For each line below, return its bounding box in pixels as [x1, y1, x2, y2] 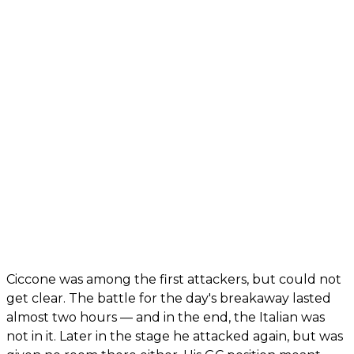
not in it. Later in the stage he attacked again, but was [6, 328, 343, 344]
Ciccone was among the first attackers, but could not [6, 271, 341, 287]
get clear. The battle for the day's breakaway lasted [6, 290, 331, 306]
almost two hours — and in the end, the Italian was [6, 309, 325, 325]
